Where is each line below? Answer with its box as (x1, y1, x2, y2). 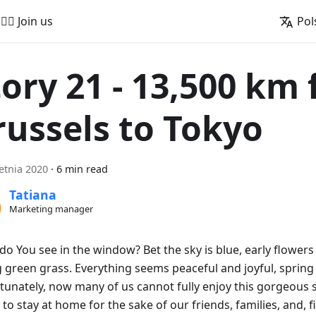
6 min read (56, 162, 108, 176)
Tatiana (8, 186, 56, 204)
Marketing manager (8, 202, 93, 216)
